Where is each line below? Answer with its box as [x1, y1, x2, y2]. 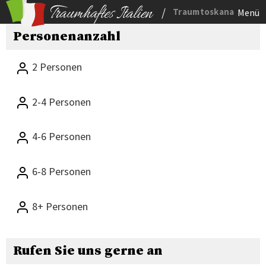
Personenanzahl [13, 28, 121, 45]
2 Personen [30, 60, 82, 74]
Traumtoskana [173, 5, 235, 17]
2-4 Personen [30, 94, 91, 109]
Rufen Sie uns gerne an [13, 243, 163, 259]
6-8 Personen [30, 164, 91, 178]
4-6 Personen [30, 129, 91, 144]
